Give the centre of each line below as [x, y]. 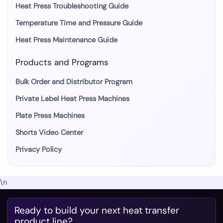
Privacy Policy [39, 150]
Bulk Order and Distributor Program [74, 82]
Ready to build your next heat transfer [97, 211]
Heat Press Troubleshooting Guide [72, 6]
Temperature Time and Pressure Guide [79, 23]
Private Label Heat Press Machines [72, 99]
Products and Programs [62, 62]
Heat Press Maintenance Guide [66, 40]
